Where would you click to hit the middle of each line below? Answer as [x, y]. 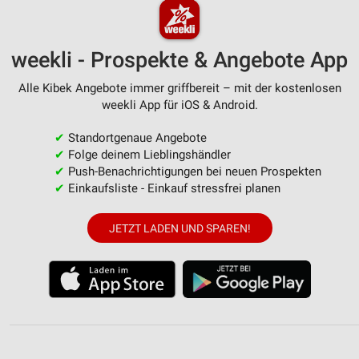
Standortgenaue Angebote [135, 138]
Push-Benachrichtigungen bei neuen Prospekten [193, 172]
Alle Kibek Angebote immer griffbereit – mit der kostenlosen [179, 89]
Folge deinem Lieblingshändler [147, 155]
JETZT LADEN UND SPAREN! [179, 228]
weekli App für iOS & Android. [179, 105]
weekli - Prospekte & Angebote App [179, 61]
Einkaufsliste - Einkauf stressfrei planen [172, 189]
